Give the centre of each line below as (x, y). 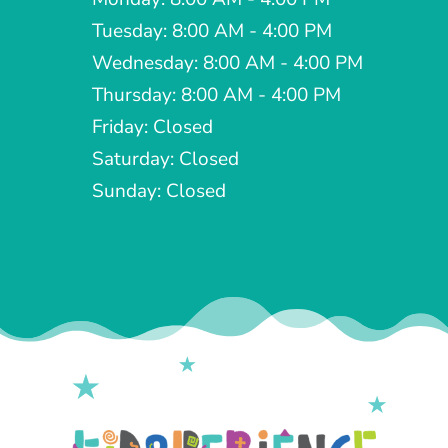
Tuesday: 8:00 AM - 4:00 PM (211, 31)
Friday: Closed (152, 127)
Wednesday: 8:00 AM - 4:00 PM (227, 63)
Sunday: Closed (158, 191)
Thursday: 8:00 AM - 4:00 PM (216, 95)
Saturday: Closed (165, 159)
